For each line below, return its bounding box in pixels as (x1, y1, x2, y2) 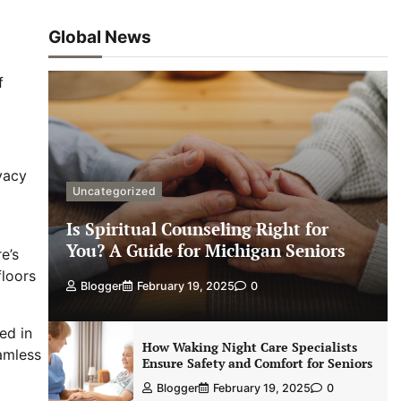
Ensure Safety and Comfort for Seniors (141, 354, 372, 371)
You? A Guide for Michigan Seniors (65, 238, 346, 261)
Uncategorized (72, 183, 157, 198)
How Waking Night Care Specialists (141, 338, 357, 355)
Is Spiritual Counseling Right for (65, 217, 328, 240)
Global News (47, 27, 151, 47)
